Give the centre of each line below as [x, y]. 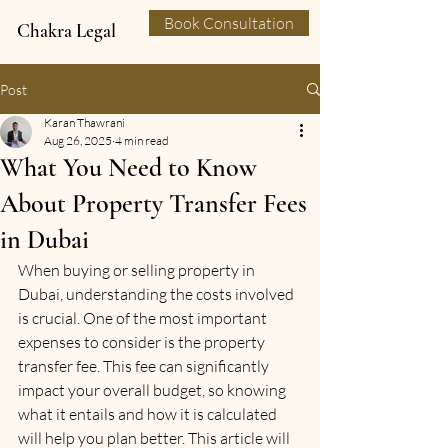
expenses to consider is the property [143, 342]
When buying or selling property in [138, 270]
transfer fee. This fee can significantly [145, 366]
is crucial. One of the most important [144, 318]
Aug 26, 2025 [78, 140]
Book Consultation [229, 23]
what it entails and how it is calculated [149, 414]
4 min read [142, 140]
